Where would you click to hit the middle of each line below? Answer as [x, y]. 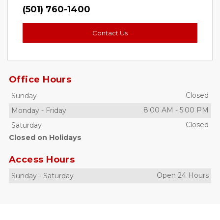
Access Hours [42, 160]
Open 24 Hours [183, 175]
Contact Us [110, 33]
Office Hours [40, 80]
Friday [56, 110]
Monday [25, 110]
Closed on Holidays [45, 137]
